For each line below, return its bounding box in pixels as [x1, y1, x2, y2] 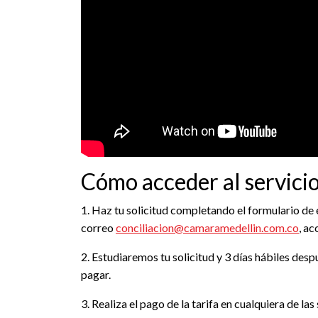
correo [81, 220, 116, 234]
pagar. [81, 267, 111, 281]
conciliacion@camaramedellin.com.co [116, 220, 299, 234]
